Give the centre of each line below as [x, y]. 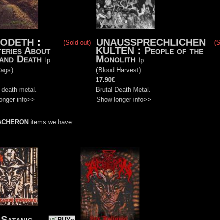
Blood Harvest [118, 70]
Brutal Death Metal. [123, 89]
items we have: [51, 122]
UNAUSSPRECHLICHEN [151, 42]
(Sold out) [77, 42]
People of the [174, 50]
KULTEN [115, 50]
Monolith [117, 59]
